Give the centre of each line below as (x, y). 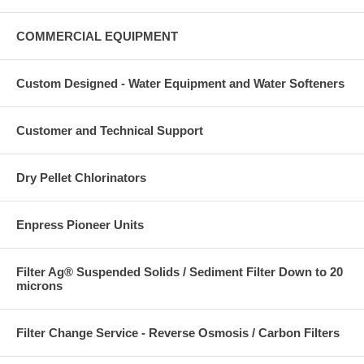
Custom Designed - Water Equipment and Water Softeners (180, 83)
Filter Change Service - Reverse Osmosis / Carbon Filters (178, 333)
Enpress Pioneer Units (80, 225)
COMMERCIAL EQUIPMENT (97, 36)
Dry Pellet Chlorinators (81, 178)
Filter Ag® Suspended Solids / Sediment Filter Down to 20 (180, 272)
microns (39, 286)
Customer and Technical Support (110, 130)
